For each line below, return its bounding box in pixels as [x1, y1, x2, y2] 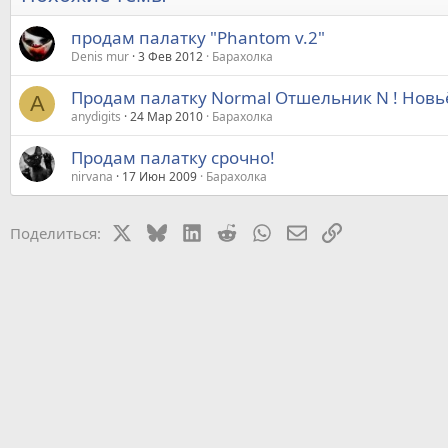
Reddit [235, 220, 280, 241]
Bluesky [165, 220, 220, 241]
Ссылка [341, 220, 395, 241]
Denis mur [71, 47, 129, 65]
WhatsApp [271, 220, 343, 241]
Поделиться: [10, 222, 101, 243]
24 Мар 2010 [130, 107, 203, 125]
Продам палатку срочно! [71, 145, 275, 169]
